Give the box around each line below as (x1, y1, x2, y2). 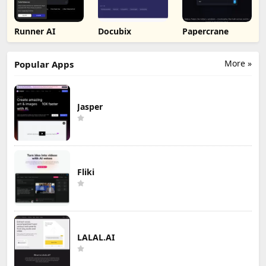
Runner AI (14, 25, 55, 37)
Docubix (98, 25, 132, 37)
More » (224, 57, 252, 69)
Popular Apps (14, 58, 74, 70)
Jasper (77, 100, 103, 112)
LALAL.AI (77, 231, 115, 243)
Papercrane (182, 25, 229, 37)
